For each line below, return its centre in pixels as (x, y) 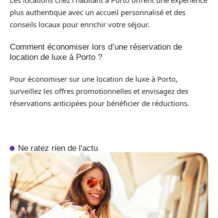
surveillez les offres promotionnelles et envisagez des (99, 91)
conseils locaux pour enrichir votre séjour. (80, 25)
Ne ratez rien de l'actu (58, 148)
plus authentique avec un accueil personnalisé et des (98, 12)
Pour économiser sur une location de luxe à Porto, (94, 79)
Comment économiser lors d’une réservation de (96, 47)
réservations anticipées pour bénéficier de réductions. (100, 103)
